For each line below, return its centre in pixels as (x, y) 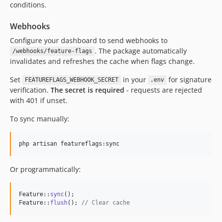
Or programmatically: (45, 169)
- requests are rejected (163, 90)
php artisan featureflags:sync (69, 143)
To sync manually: (40, 118)
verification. (30, 90)
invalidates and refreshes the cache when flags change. (102, 61)
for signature (189, 79)
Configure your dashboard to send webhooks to (89, 40)
